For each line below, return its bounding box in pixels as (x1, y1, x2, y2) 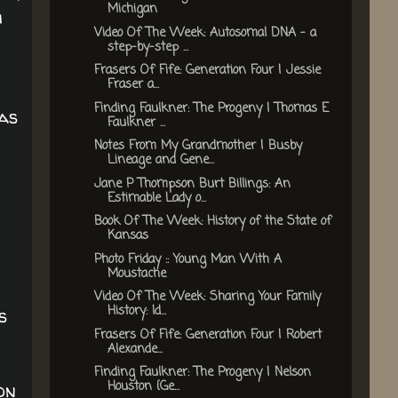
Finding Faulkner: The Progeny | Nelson (93, 363, 311, 383)
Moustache (107, 264, 166, 283)
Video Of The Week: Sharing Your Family (93, 288, 321, 307)
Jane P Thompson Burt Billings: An (93, 174, 291, 194)
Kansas (107, 227, 148, 246)
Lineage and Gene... (107, 151, 214, 171)
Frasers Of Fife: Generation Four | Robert (93, 325, 322, 345)
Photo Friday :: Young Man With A (93, 250, 282, 269)
